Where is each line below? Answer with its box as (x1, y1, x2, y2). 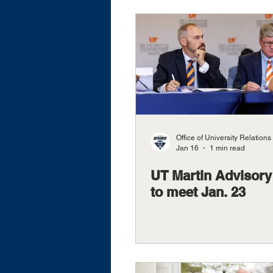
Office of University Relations (176, 133, 271, 142)
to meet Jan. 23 (151, 184, 246, 200)
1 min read (210, 143, 245, 152)
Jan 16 (176, 143, 199, 152)
